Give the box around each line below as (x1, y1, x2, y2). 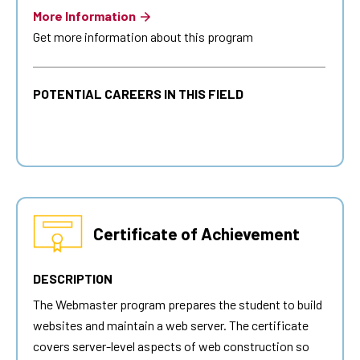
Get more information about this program (33, 29, 253, 45)
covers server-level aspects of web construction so (33, 338, 309, 354)
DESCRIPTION (33, 271, 112, 287)
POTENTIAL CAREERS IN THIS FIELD (33, 86, 243, 102)
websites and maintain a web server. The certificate (33, 317, 309, 333)
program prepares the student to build (117, 297, 322, 313)
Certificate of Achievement (93, 223, 300, 244)
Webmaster (55, 297, 117, 313)
